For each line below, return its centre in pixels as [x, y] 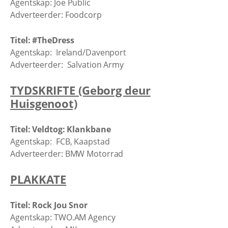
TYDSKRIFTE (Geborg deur [80, 90]
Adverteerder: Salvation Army [67, 64]
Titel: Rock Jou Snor [49, 205]
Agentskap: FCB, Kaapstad [60, 141]
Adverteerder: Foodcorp [56, 15]
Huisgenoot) [44, 103]
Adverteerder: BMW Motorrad [67, 153]
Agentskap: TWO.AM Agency [63, 217]
